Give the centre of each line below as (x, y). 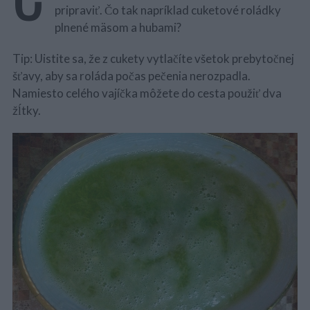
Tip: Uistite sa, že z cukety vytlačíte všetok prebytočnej (153, 58)
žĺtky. (26, 110)
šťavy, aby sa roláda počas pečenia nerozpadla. (131, 76)
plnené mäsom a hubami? (118, 27)
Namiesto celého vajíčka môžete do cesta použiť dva (147, 93)
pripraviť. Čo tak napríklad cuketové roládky (167, 10)
